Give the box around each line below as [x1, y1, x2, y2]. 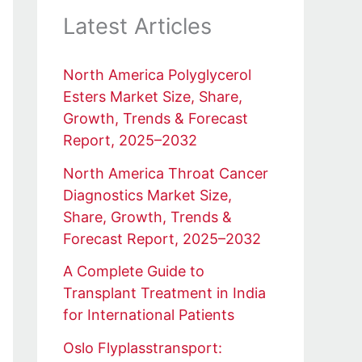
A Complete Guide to [63, 263, 204, 280]
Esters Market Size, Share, [63, 88, 242, 106]
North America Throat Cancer [63, 164, 268, 182]
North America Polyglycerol [63, 66, 251, 84]
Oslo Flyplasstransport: [63, 339, 222, 356]
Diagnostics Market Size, [63, 186, 232, 204]
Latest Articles [63, 13, 212, 40]
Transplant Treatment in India [63, 284, 266, 302]
